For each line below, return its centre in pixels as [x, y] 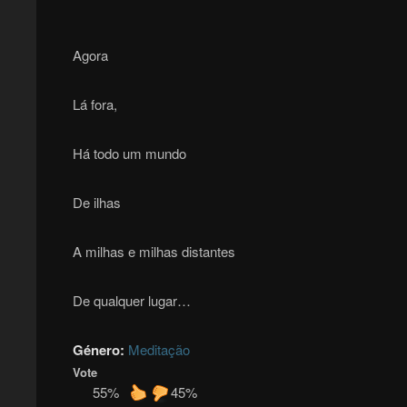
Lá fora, [94, 104]
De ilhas [96, 203]
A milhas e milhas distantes [154, 252]
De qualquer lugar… [131, 301]
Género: [100, 350]
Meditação [159, 350]
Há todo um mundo [129, 154]
